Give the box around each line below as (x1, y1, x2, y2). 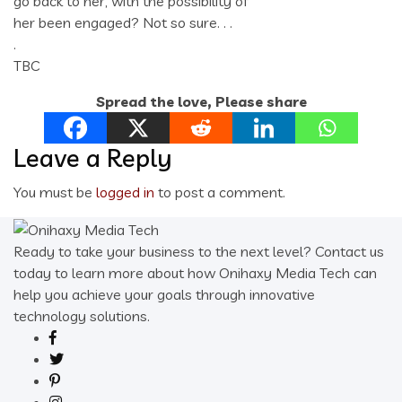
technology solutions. (13, 307, 150, 326)
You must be (13, 183, 96, 202)
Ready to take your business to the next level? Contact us (13, 242, 384, 261)
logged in (96, 183, 154, 202)
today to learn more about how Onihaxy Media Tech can (13, 264, 377, 283)
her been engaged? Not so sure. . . (13, 13, 232, 32)
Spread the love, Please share (95, 92, 307, 111)
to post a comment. (154, 183, 285, 202)
